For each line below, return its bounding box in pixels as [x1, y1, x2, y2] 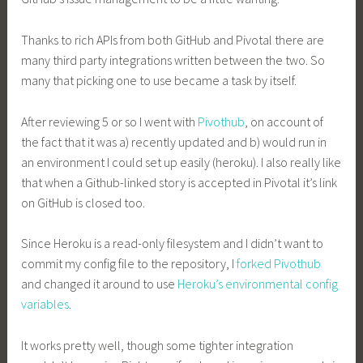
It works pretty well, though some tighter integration [21, 336, 294, 353]
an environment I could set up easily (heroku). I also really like [21, 153, 342, 170]
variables [21, 296, 70, 313]
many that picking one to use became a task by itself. [21, 71, 297, 88]
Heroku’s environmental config [177, 275, 339, 293]
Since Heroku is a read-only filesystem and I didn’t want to [21, 235, 324, 252]
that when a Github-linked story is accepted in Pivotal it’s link [21, 173, 338, 190]
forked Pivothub [237, 255, 322, 272]
